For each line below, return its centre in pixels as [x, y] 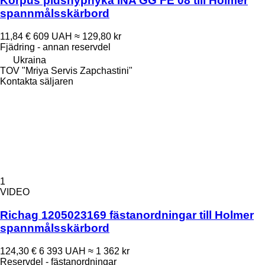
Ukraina [30, 60]
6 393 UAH [62, 251]
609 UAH [53, 37]
